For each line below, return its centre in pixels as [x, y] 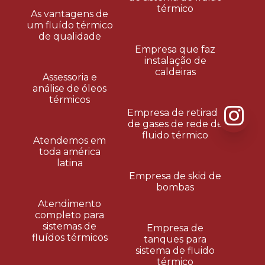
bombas [175, 187]
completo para [70, 215]
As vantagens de [70, 14]
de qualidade [70, 36]
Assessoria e [70, 77]
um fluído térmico [70, 25]
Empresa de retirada [175, 113]
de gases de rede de [175, 124]
